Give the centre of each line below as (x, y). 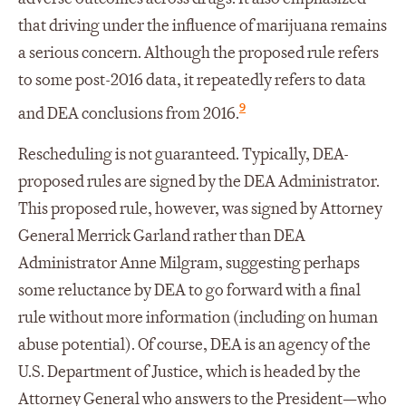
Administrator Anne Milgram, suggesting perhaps (189, 264)
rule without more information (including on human (198, 318)
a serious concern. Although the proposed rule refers (198, 53)
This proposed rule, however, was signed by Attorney (200, 209)
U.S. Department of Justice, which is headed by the (189, 372)
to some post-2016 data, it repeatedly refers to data (192, 80)
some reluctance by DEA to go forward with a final (189, 291)
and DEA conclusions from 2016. (129, 113)
